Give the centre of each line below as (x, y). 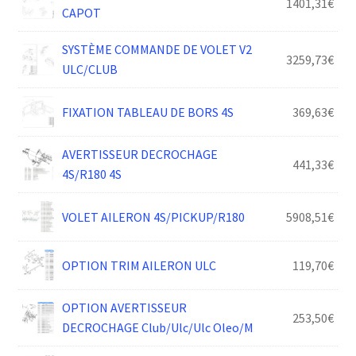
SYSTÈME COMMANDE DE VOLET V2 (157, 50)
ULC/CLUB (89, 70)
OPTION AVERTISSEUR (124, 308)
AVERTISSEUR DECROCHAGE (139, 155)
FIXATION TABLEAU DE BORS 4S (147, 112)
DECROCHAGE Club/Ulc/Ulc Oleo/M (157, 328)
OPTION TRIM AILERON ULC (139, 265)
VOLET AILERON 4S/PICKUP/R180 (153, 217)
